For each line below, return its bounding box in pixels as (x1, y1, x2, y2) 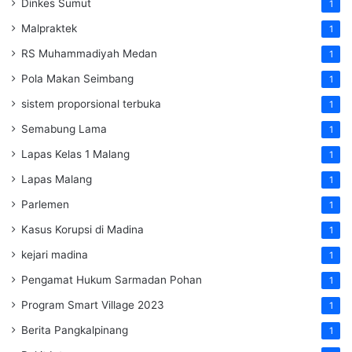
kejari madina (21, 248, 88, 262)
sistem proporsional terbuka (21, 97, 161, 111)
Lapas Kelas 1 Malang (21, 148, 130, 161)
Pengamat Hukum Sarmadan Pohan (21, 273, 202, 287)
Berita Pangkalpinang (21, 324, 128, 337)
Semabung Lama (21, 123, 107, 136)
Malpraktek (21, 22, 77, 35)
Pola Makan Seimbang (21, 72, 134, 86)
